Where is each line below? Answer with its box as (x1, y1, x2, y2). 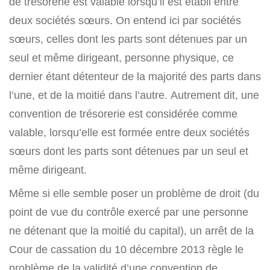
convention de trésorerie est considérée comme (9, 107, 237, 121)
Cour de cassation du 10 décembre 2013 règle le (9, 243, 243, 256)
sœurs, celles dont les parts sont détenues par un (9, 33, 247, 46)
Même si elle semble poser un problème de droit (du (9, 187, 259, 200)
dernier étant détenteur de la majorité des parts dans (9, 70, 261, 83)
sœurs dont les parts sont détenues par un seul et (9, 145, 248, 158)
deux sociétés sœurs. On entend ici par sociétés (9, 14, 241, 27)
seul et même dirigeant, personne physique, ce (9, 51, 234, 64)
